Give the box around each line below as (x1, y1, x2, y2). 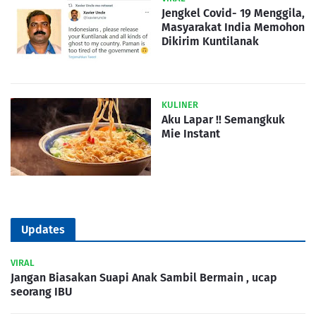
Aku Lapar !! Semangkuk (162, 113, 285, 127)
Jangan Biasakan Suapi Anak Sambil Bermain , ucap (11, 271, 277, 285)
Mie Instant (162, 127, 220, 141)
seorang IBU (11, 285, 72, 299)
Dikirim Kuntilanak (162, 35, 259, 49)
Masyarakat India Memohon (162, 20, 305, 35)
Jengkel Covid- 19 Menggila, (162, 6, 305, 20)
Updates (21, 223, 65, 237)
